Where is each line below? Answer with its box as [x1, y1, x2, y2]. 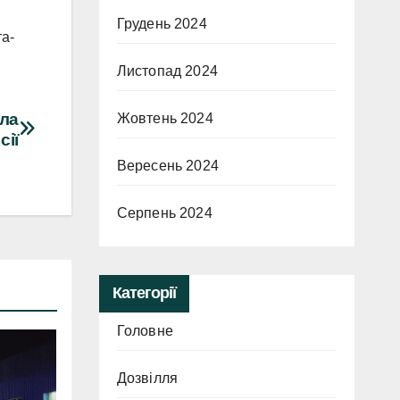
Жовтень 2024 [116, 111, 213, 126]
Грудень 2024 [116, 16, 207, 31]
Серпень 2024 [116, 205, 212, 221]
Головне [116, 323, 173, 338]
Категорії [112, 284, 177, 302]
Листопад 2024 [116, 63, 219, 79]
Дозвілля [116, 371, 179, 386]
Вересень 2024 [116, 158, 220, 173]
